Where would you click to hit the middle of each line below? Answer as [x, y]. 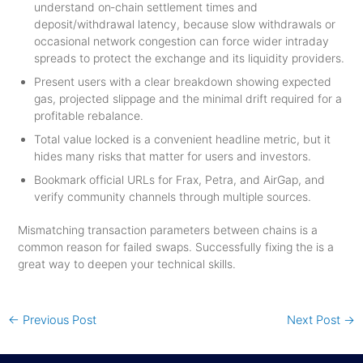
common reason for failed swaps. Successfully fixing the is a [175, 246]
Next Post [316, 320]
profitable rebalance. [88, 115]
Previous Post [58, 320]
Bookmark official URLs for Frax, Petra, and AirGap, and [179, 179]
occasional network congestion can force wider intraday [181, 41]
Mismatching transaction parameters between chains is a [167, 229]
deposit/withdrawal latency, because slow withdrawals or [184, 23]
